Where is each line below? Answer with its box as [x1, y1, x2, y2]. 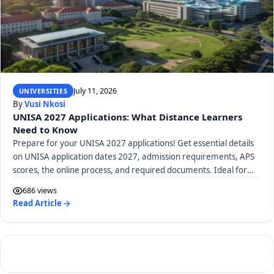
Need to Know [13, 124, 78, 136]
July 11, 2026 [73, 85, 117, 96]
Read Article [13, 198, 62, 209]
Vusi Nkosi [24, 98, 65, 110]
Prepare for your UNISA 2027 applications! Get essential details [13, 138, 254, 149]
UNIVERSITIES [18, 86, 68, 96]
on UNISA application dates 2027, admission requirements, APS [13, 151, 254, 163]
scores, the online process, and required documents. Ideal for [13, 165, 247, 176]
